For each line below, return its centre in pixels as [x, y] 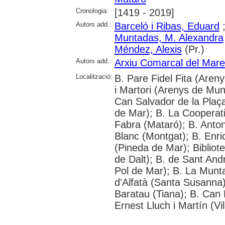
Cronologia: [92, 11]
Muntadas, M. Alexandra [169, 37]
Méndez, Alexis [148, 49]
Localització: [94, 76]
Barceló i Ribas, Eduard [167, 26]
